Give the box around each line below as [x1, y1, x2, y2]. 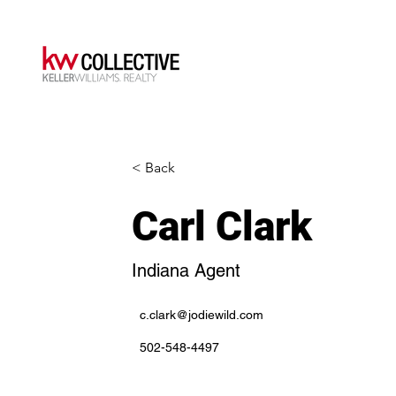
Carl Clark [132, 202, 313, 250]
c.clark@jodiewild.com [140, 308, 264, 322]
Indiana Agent [132, 260, 241, 281]
